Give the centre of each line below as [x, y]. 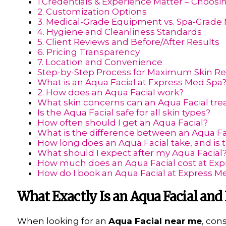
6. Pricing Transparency [88, 52]
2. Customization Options [92, 12]
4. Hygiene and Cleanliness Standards [119, 32]
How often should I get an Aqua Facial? [122, 123]
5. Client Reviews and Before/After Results [128, 42]
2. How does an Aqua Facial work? [110, 93]
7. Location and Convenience [100, 62]
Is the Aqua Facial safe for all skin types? [124, 113]
